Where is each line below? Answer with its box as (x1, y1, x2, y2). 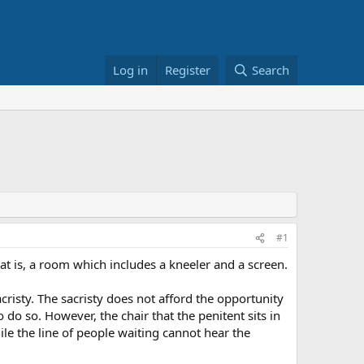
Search (252, 62, 289, 78)
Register (165, 62, 211, 78)
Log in (113, 62, 149, 78)
